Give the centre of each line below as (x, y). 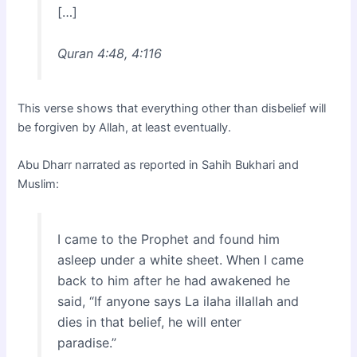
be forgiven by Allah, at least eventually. (125, 127)
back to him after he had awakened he (173, 281)
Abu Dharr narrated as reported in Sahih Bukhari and (159, 165)
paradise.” (86, 343)
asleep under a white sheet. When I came (180, 260)
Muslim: (39, 184)
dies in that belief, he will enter (149, 322)
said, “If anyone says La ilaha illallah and (178, 302)
